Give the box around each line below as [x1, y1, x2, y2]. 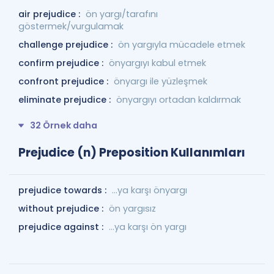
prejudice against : [18, 220, 106, 233]
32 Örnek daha [30, 119, 97, 131]
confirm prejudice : [18, 57, 106, 69]
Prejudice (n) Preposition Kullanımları [18, 144, 245, 161]
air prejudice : [18, 8, 83, 20]
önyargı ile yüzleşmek [114, 75, 207, 87]
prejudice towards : [18, 183, 109, 196]
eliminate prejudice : [18, 94, 113, 106]
